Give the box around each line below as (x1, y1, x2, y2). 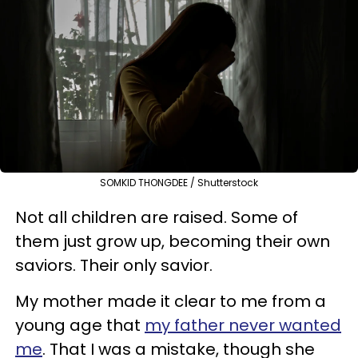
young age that (15, 313, 145, 336)
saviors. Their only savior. (15, 253, 213, 276)
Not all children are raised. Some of (15, 205, 298, 229)
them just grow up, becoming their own (15, 229, 330, 253)
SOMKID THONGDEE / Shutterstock (100, 175, 258, 189)
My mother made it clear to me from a (15, 289, 326, 312)
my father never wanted (145, 313, 341, 336)
